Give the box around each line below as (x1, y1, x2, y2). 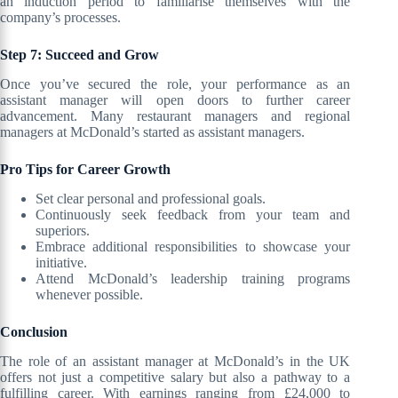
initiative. (36, 254, 87, 270)
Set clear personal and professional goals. (36, 190, 266, 206)
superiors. (36, 222, 90, 238)
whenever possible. (36, 286, 143, 302)
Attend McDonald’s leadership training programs (36, 270, 351, 286)
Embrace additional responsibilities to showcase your (36, 238, 351, 254)
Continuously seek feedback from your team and (36, 206, 351, 222)
